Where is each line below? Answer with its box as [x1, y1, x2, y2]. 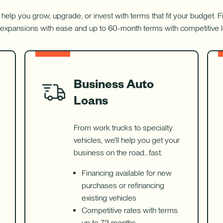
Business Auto [74, 75, 154, 92]
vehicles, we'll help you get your [74, 135, 180, 145]
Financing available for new [82, 168, 172, 178]
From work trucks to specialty [74, 123, 173, 133]
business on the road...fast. [74, 148, 163, 158]
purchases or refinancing [82, 181, 165, 191]
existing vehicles [82, 193, 137, 203]
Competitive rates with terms [82, 206, 178, 216]
